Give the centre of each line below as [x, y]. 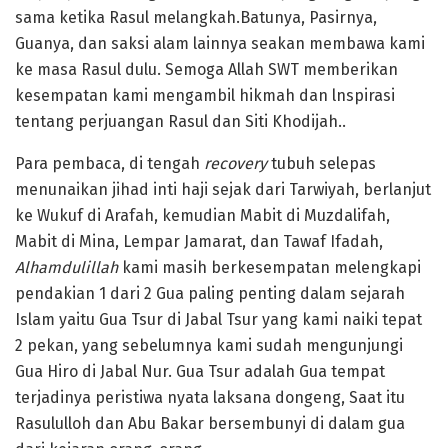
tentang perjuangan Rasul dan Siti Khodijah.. [180, 121]
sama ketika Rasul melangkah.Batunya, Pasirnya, [196, 17]
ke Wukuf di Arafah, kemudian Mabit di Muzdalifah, [202, 215]
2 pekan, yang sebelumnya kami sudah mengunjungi [209, 345]
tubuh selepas [321, 163]
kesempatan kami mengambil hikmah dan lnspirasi [205, 95]
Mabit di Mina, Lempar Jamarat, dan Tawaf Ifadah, [199, 241]
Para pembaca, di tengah [109, 163]
